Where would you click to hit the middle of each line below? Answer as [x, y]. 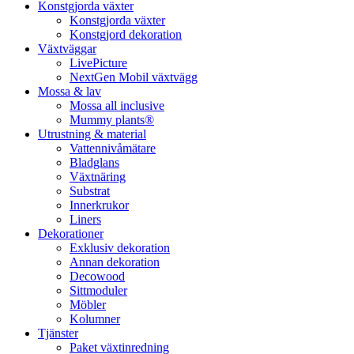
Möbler [88, 304]
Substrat [90, 190]
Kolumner [95, 318]
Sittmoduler [98, 290]
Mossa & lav [70, 91]
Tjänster [58, 333]
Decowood [97, 276]
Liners [85, 219]
